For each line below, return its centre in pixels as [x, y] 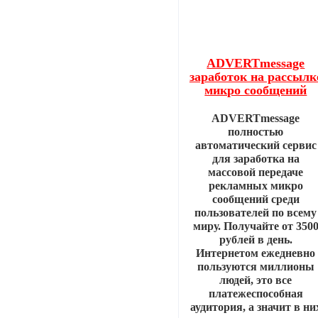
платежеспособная [256, 294]
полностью [256, 132]
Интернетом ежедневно [256, 253]
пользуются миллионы [256, 267]
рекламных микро [256, 186]
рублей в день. [256, 240]
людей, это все [256, 280]
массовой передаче [256, 172]
